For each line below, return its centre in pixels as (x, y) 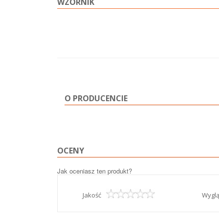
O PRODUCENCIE (96, 98)
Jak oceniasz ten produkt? (95, 171)
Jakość (92, 195)
